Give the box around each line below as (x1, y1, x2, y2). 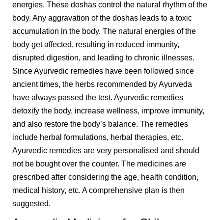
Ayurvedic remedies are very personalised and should (12, 146, 199, 155)
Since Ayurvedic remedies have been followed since (12, 67, 194, 76)
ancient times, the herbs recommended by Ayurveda (12, 80, 192, 89)
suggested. (12, 199, 51, 208)
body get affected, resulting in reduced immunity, (12, 40, 179, 49)
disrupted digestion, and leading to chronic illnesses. (12, 54, 194, 62)
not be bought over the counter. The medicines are (12, 160, 186, 168)
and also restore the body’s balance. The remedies (12, 120, 188, 129)
